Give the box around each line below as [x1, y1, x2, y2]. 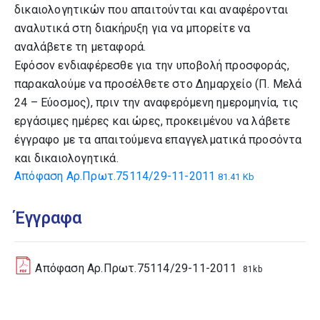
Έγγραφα [14, 209, 82, 228]
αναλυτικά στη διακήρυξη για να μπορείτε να [14, 21, 251, 35]
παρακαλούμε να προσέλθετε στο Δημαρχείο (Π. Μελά [14, 77, 302, 91]
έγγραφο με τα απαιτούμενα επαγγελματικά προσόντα [14, 133, 302, 146]
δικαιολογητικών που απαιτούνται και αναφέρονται [14, 3, 289, 16]
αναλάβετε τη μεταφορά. [14, 40, 146, 54]
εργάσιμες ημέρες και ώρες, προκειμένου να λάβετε [14, 114, 291, 128]
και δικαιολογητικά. [14, 151, 119, 165]
